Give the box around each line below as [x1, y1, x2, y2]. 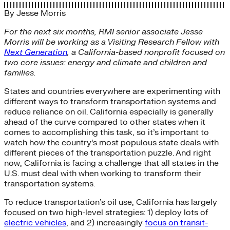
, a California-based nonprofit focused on [67, 47, 225, 57]
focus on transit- [145, 217, 208, 228]
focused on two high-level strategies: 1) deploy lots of [4, 207, 208, 218]
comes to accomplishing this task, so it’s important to [4, 127, 209, 138]
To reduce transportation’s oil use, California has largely [4, 197, 217, 207]
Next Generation [4, 47, 67, 57]
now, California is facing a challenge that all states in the [4, 158, 219, 168]
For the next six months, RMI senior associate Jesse [4, 26, 203, 37]
